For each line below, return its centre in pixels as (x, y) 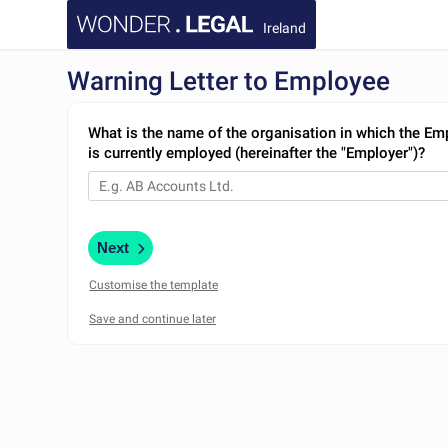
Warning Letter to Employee (229, 81)
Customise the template (154, 284)
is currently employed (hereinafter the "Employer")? (257, 153)
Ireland (285, 27)
